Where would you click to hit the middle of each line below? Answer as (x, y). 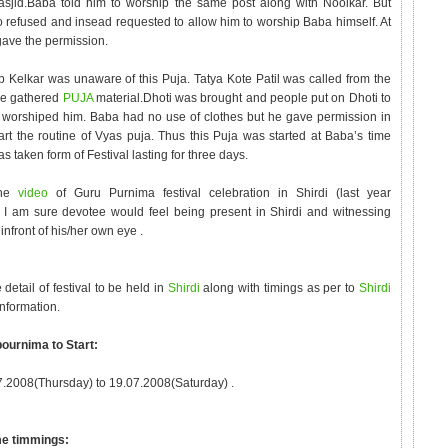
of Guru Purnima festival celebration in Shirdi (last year (219, 193)
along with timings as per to (279, 288)
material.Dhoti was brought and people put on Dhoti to (243, 98)
